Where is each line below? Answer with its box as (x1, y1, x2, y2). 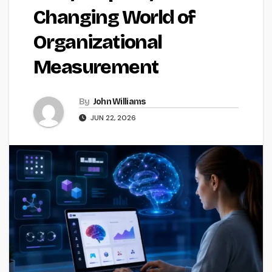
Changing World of (33, 5, 195, 30)
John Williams (92, 97, 146, 107)
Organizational (33, 30, 162, 55)
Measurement (33, 55, 158, 80)
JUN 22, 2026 (89, 113, 136, 123)
